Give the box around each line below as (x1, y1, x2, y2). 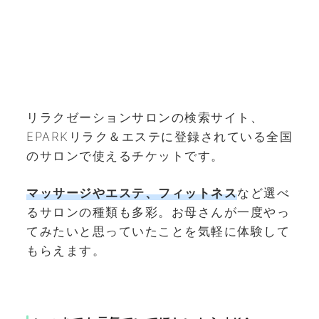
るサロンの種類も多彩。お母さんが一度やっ (26, 205, 290, 220)
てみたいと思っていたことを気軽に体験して (26, 224, 290, 239)
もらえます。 (26, 244, 105, 258)
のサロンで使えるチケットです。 (26, 148, 224, 163)
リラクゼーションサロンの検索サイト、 (26, 110, 263, 125)
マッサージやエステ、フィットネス (26, 186, 237, 201)
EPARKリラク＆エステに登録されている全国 (26, 129, 293, 144)
